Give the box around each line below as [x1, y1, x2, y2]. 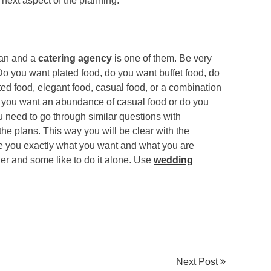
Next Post [176, 256, 220, 267]
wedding [154, 155, 193, 165]
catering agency [38, 53, 114, 64]
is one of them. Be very [114, 53, 212, 64]
